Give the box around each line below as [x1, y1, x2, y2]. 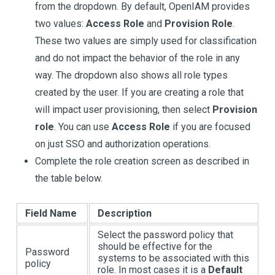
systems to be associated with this [98, 252, 249, 264]
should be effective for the [98, 240, 212, 252]
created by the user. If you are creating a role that [35, 86, 244, 98]
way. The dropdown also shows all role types [35, 69, 228, 81]
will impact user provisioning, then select [35, 103, 212, 115]
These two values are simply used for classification [35, 34, 257, 47]
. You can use [54, 120, 112, 133]
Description [98, 207, 152, 219]
